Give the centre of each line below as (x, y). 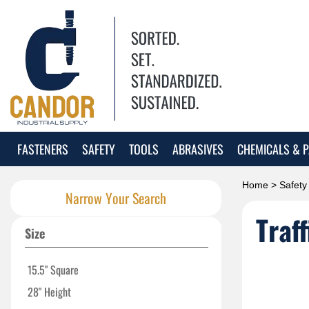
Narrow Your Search (116, 198)
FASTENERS (43, 149)
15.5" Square (53, 270)
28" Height (49, 292)
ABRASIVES (198, 149)
